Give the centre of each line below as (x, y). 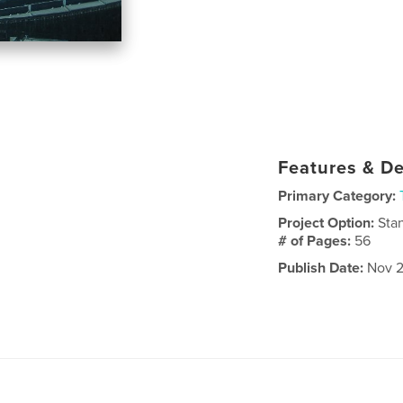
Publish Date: (321, 269)
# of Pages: (317, 242)
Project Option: (328, 224)
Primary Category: (337, 197)
